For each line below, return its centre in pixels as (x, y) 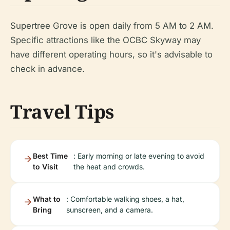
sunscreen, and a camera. (109, 209)
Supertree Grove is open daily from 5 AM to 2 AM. (112, 25)
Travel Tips (62, 111)
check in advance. (47, 69)
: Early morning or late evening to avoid (139, 156)
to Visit (45, 166)
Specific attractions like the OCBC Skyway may (106, 40)
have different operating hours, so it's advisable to (111, 54)
